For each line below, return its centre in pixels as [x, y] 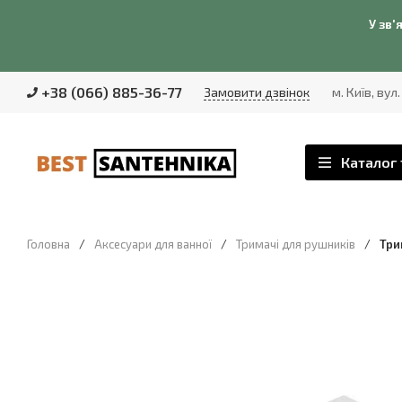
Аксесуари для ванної [153, 244]
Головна [48, 244]
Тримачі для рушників [296, 244]
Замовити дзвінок [257, 92]
